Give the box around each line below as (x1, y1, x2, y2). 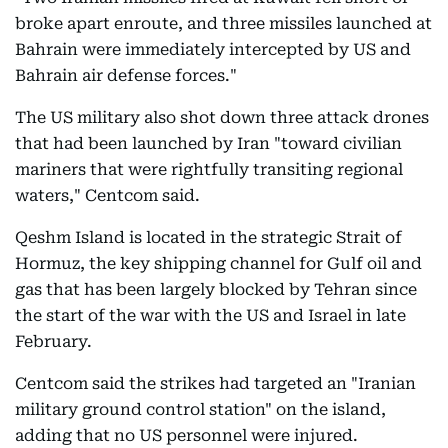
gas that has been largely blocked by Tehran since (15, 280, 417, 300)
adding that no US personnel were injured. (15, 426, 358, 446)
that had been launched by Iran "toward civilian (15, 134, 402, 154)
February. (15, 332, 92, 352)
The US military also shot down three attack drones (15, 108, 429, 128)
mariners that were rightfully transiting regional (15, 160, 403, 180)
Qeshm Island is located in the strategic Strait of (15, 228, 402, 248)
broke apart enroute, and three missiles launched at (15, 14, 432, 34)
